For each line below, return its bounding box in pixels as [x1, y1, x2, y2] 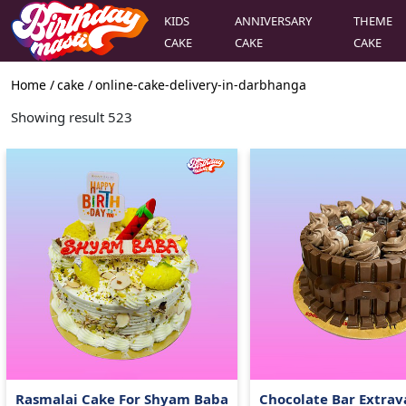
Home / [11, 76, 54, 94]
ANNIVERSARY [235, 12, 313, 29]
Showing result [11, 108, 108, 127]
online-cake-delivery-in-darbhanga [95, 76, 306, 94]
